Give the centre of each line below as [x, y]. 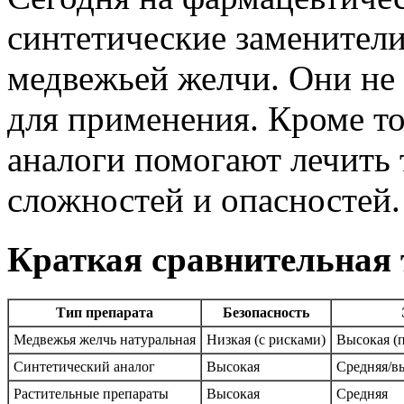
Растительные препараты [91, 394]
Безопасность [266, 313]
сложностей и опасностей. [204, 199]
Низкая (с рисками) [266, 340]
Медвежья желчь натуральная [105, 340]
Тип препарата [105, 313]
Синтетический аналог [84, 367]
